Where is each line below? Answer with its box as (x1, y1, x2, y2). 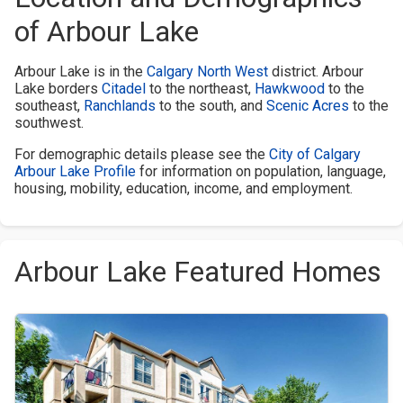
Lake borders (14, 79, 102, 97)
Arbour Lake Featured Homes (14, 254, 381, 289)
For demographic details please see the (14, 145, 269, 163)
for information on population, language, (136, 162, 386, 180)
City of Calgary (269, 145, 361, 163)
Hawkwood (255, 79, 325, 97)
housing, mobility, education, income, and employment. (14, 179, 353, 197)
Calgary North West (147, 62, 268, 80)
